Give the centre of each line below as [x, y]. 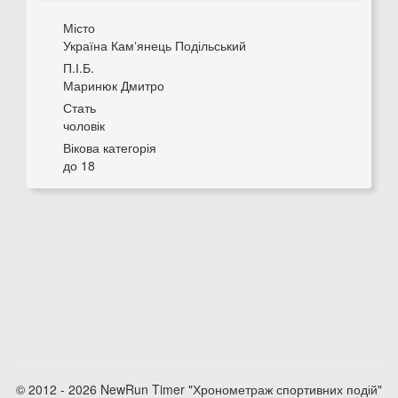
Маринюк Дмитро [114, 85]
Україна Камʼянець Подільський [155, 45]
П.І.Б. [79, 68]
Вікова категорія [110, 147]
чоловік [84, 125]
